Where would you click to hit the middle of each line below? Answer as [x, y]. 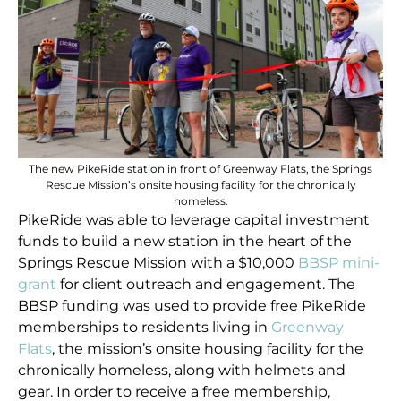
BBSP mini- [339, 263]
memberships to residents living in [145, 328]
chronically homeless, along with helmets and [182, 371]
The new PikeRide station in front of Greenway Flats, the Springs [200, 169]
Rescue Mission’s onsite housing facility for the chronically [200, 185]
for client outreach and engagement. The [206, 285]
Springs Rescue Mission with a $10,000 [158, 263]
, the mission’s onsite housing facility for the [208, 349]
